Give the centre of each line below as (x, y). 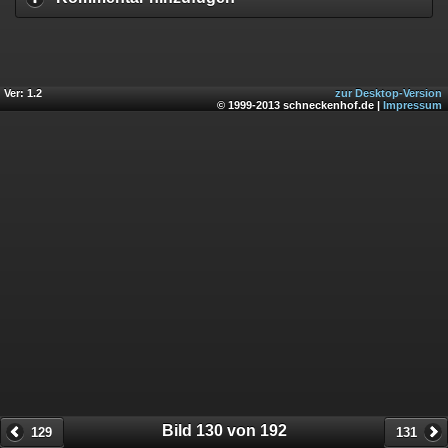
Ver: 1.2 (23, 93)
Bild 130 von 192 (224, 430)
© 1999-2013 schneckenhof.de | (300, 105)
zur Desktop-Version (388, 93)
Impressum (412, 105)
